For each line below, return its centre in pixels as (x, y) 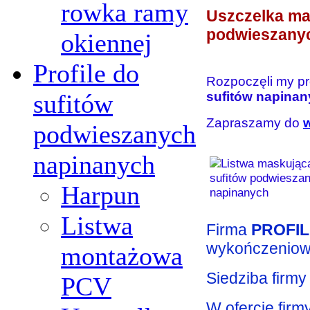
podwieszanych (115, 134)
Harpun (100, 195)
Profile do (86, 73)
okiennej (107, 43)
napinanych (94, 165)
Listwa (97, 226)
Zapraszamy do (255, 123)
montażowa (122, 256)
